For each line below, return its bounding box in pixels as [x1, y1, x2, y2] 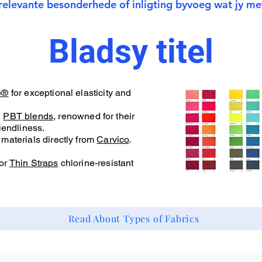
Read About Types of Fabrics [68, 212, 199, 225]
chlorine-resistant [58, 157, 134, 168]
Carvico [96, 133, 129, 145]
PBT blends [3, 110, 54, 122]
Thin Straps [9, 157, 58, 168]
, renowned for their [53, 110, 135, 122]
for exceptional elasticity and [8, 87, 132, 98]
